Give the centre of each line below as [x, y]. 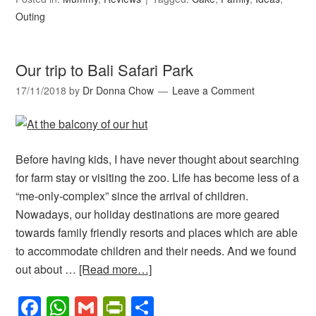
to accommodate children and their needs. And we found [156, 251]
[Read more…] [116, 269]
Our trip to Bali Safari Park [105, 70]
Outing [31, 17]
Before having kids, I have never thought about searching [158, 159]
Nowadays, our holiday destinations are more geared [148, 214]
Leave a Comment [214, 91]
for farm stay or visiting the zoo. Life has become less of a [158, 178]
